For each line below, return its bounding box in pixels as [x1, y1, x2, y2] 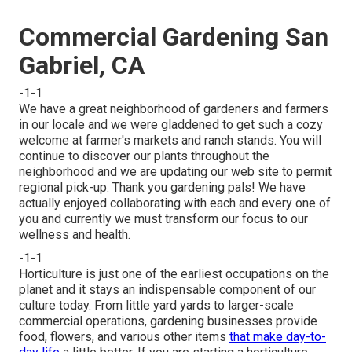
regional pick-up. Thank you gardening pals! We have [19, 180, 306, 196]
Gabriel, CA [19, 50, 145, 81]
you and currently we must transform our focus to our [19, 211, 308, 227]
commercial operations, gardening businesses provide [19, 313, 317, 329]
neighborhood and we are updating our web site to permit [19, 164, 332, 180]
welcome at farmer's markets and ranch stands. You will [19, 133, 321, 148]
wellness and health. [19, 227, 130, 243]
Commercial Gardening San [19, 22, 328, 53]
